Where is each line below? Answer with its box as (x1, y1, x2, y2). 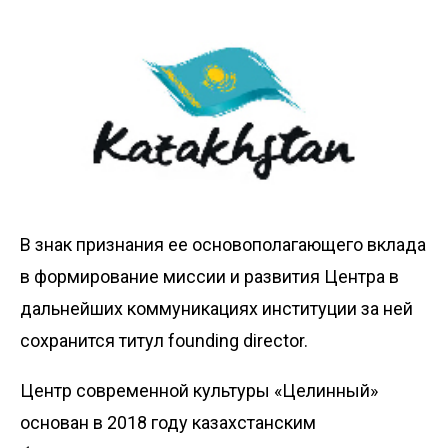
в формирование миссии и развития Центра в (20, 265, 399, 287)
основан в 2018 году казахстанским (20, 411, 316, 433)
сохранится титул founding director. (20, 329, 308, 351)
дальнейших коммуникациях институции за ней (20, 297, 413, 319)
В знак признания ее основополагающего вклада (20, 233, 426, 255)
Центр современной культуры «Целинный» (20, 379, 378, 401)
